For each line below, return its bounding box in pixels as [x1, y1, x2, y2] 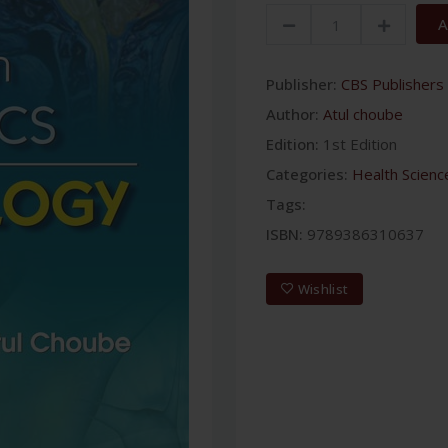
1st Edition [323, 134, 397, 154]
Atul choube [323, 104, 403, 124]
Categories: [266, 164, 348, 184]
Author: [266, 104, 319, 124]
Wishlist [297, 279, 349, 298]
